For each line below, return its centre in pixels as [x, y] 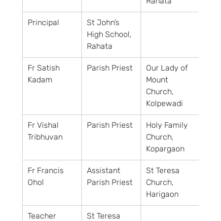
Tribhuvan [45, 137]
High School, [110, 34]
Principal [43, 22]
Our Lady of [168, 68]
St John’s [104, 22]
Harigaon [162, 194]
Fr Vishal [44, 125]
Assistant [104, 170]
